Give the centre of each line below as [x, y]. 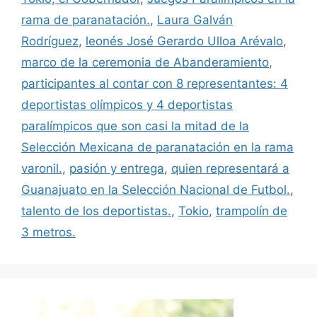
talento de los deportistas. [96, 211]
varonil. [42, 169]
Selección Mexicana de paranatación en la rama [157, 148]
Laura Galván [195, 20]
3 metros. [48, 232]
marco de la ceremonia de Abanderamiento [145, 63]
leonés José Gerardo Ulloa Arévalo [184, 41]
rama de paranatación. [86, 20]
